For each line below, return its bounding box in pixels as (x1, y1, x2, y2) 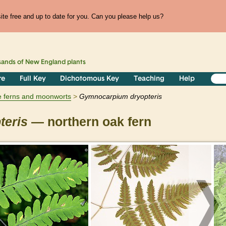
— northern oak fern (28, 115, 151, 129)
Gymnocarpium (79, 92, 128, 101)
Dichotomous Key (60, 75, 120, 83)
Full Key (19, 75, 46, 83)
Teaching (134, 75, 165, 83)
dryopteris (130, 92, 162, 101)
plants (66, 59, 86, 66)
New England (25, 59, 66, 66)
